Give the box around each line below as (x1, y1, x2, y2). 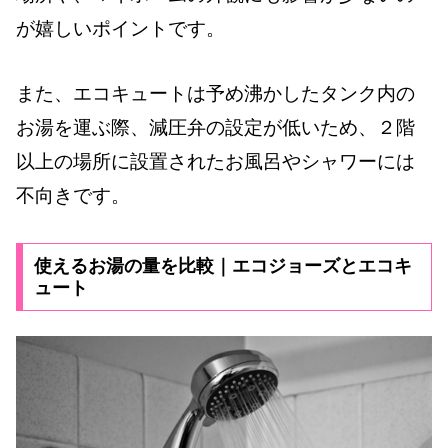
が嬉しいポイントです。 (16, 18, 225, 40)
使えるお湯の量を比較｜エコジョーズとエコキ (33, 255, 412, 276)
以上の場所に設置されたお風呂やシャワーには (16, 150, 415, 172)
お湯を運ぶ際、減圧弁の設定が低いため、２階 (16, 116, 415, 138)
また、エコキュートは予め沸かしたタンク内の (16, 82, 415, 104)
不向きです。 (16, 184, 130, 206)
